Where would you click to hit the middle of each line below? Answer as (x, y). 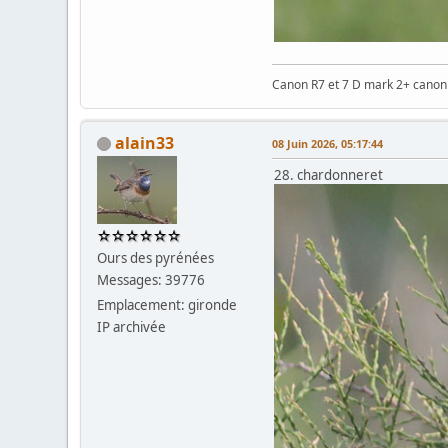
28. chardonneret (329, 174)
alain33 (145, 142)
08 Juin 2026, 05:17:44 (328, 143)
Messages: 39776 (151, 279)
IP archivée (132, 326)
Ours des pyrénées (156, 257)
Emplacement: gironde (167, 304)
